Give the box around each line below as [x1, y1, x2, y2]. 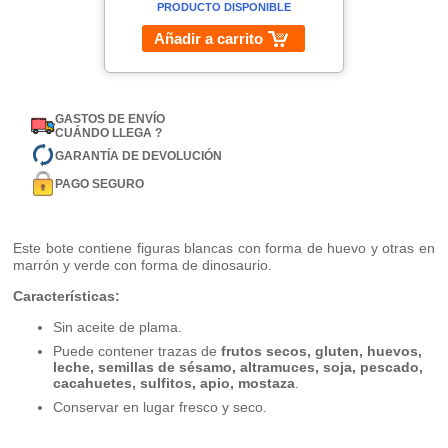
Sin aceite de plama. [53, 319, 183, 336]
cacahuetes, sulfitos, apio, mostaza [53, 375, 296, 392]
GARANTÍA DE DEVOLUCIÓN [55, 148, 223, 163]
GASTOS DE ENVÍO [55, 112, 166, 127]
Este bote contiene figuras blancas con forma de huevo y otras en [13, 240, 435, 257]
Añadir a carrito [154, 30, 264, 48]
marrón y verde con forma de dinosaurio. [13, 257, 273, 274]
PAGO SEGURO [55, 176, 145, 191]
